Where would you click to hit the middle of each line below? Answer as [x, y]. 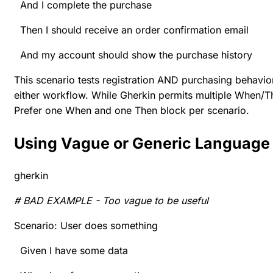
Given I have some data [71, 250]
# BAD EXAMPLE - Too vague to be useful [111, 200]
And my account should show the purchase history [133, 55]
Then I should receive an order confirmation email [131, 30]
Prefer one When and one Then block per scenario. [132, 110]
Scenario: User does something [86, 225]
